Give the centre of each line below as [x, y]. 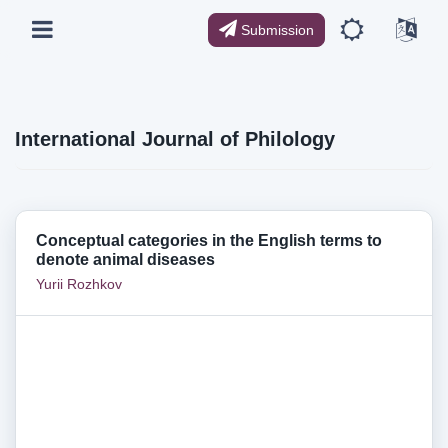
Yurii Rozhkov [79, 284]
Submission [275, 29]
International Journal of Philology [175, 139]
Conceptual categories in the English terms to [209, 240]
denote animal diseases [125, 259]
